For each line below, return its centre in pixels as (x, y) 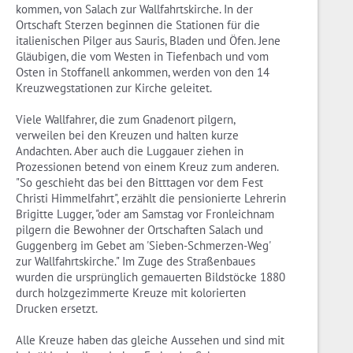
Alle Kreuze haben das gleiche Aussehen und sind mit (150, 340)
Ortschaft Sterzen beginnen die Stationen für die (138, 25)
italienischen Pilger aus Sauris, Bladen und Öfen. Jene (148, 41)
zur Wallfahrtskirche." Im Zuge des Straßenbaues (136, 262)
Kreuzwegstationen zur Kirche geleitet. (114, 88)
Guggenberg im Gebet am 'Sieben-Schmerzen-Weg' (143, 246)
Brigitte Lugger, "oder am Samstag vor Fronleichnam (145, 214)
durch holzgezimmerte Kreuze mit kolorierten (131, 293)
